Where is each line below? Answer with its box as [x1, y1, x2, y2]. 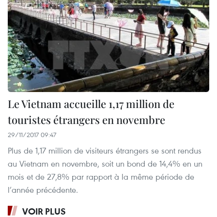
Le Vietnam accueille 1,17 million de [8, 96, 174, 111]
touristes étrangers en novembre [8, 112, 165, 127]
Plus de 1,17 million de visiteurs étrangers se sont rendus [8, 145, 201, 156]
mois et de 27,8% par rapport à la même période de [8, 171, 194, 183]
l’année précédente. [8, 184, 78, 196]
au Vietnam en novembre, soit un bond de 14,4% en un [8, 158, 202, 170]
